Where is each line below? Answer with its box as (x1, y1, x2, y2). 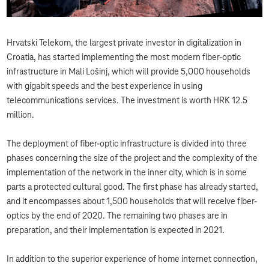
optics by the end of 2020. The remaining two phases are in (7, 211, 228, 222)
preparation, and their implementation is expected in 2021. (7, 226, 225, 236)
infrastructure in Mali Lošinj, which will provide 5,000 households (7, 67, 251, 77)
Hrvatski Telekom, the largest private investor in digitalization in (7, 38, 242, 49)
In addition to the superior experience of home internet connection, (7, 255, 258, 265)
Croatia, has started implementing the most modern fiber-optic (7, 53, 241, 63)
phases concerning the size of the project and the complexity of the (7, 154, 258, 164)
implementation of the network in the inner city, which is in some (7, 168, 247, 178)
